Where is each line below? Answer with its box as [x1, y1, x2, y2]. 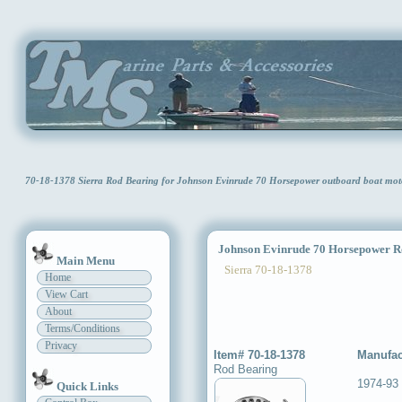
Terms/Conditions [45, 322, 120, 336]
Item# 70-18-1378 [214, 348, 305, 363]
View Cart [45, 288, 88, 301]
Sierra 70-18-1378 [214, 263, 312, 277]
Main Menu [57, 254, 115, 268]
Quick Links [57, 380, 118, 394]
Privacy [45, 339, 77, 353]
